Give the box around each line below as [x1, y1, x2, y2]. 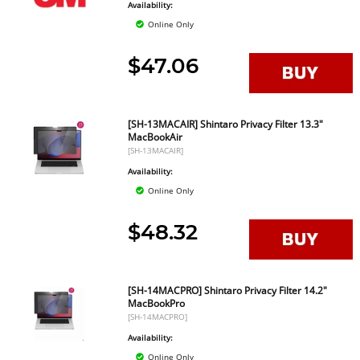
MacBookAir [128, 130, 183, 144]
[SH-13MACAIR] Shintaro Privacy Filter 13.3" [128, 117, 324, 131]
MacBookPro [128, 297, 186, 310]
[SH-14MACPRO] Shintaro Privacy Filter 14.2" [128, 284, 328, 297]
